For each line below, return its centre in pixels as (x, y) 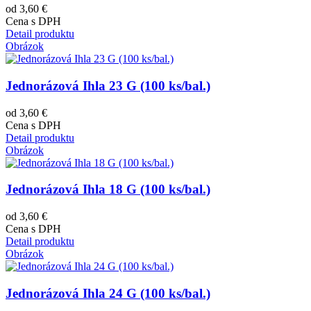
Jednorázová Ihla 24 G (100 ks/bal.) (108, 293)
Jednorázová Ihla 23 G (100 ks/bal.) (108, 85)
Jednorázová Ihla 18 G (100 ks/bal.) (108, 190)
